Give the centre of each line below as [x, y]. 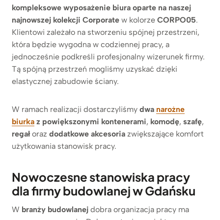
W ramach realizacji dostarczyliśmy [76, 109]
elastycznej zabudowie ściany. [65, 81]
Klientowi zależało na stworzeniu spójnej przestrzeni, [106, 32]
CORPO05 [177, 20]
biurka [23, 121]
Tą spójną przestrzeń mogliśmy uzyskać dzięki [95, 69]
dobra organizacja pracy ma [139, 209]
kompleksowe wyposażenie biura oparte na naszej [101, 7]
